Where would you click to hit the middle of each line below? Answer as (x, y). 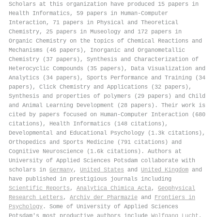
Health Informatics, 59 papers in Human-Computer (88, 13)
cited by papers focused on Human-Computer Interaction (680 (107, 115)
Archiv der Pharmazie (104, 197)
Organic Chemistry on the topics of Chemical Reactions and (105, 41)
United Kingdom (165, 170)
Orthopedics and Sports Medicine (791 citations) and (95, 142)
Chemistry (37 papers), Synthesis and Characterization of (104, 59)
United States (102, 170)
